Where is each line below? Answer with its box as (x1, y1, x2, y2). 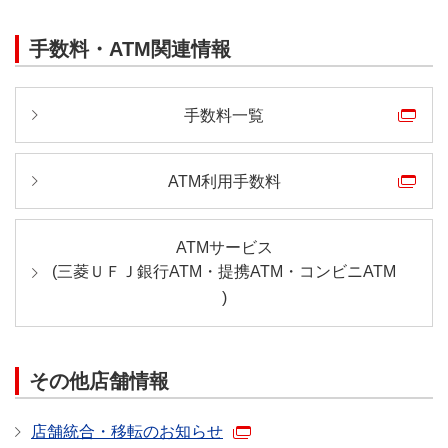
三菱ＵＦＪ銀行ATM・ (57, 262, 218, 280)
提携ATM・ (218, 262, 299, 280)
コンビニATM (299, 262, 396, 280)
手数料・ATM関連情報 (29, 37, 231, 60)
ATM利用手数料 (167, 172, 281, 190)
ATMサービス (175, 238, 273, 256)
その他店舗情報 (29, 369, 169, 392)
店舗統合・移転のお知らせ (31, 422, 223, 440)
